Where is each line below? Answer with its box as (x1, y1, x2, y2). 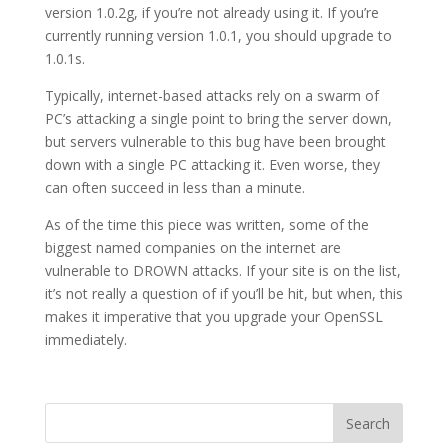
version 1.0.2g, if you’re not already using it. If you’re (44, 3, 379, 23)
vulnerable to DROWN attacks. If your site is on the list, (44, 261, 401, 281)
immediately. (44, 330, 127, 350)
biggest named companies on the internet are (44, 238, 341, 258)
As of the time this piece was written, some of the (44, 215, 369, 235)
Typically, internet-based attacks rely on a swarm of (44, 86, 379, 106)
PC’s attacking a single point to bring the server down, (44, 109, 392, 129)
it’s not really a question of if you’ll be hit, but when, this (44, 284, 403, 304)
